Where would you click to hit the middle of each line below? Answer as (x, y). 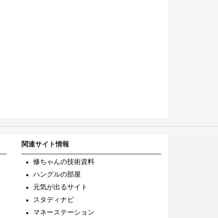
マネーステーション (64, 212)
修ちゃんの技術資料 (64, 162)
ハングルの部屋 (57, 174)
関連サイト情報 (45, 144)
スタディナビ (54, 200)
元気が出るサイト (61, 187)
